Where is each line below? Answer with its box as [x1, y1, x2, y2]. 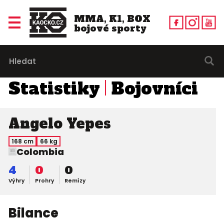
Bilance [8, 204, 58, 222]
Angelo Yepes [8, 114, 111, 133]
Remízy [64, 177, 85, 185]
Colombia [16, 145, 64, 158]
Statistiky [8, 77, 100, 100]
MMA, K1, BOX [73, 12, 150, 25]
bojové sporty [73, 21, 146, 34]
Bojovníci [111, 77, 198, 100]
